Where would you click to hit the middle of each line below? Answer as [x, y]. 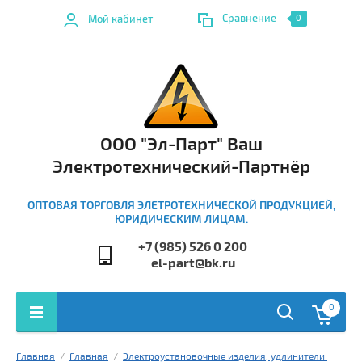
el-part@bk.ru [193, 263]
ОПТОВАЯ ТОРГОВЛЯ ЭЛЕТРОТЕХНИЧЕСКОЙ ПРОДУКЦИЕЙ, [181, 206]
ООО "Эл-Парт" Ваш [181, 145]
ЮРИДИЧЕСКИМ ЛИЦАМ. [181, 219]
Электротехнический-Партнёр [181, 167]
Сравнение [249, 19]
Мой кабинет [120, 19]
